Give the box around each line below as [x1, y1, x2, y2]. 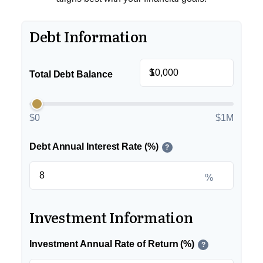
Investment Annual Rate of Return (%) [29, 239, 195, 249]
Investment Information [29, 207, 193, 227]
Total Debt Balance [29, 69, 113, 79]
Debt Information [29, 26, 148, 46]
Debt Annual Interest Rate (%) [29, 141, 159, 151]
